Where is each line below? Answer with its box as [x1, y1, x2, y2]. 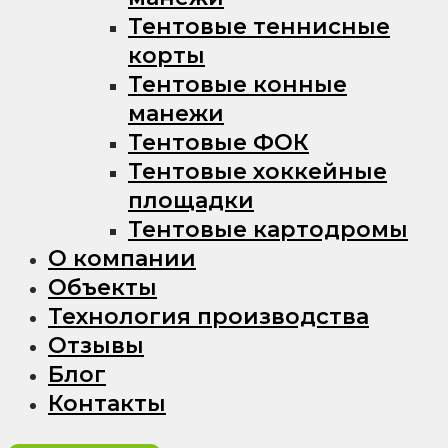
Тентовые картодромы [128, 215, 408, 243]
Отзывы [48, 331, 144, 359]
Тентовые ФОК [128, 128, 309, 156]
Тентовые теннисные [128, 12, 390, 40]
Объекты [48, 273, 157, 301]
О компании [48, 244, 196, 272]
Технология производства [48, 302, 369, 330]
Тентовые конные [128, 70, 347, 98]
